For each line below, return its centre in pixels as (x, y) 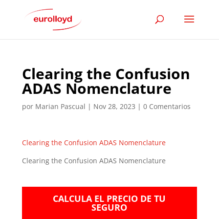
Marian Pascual (60, 106)
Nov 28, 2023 (114, 106)
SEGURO (109, 207)
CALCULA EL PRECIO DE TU (109, 198)
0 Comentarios (167, 106)
